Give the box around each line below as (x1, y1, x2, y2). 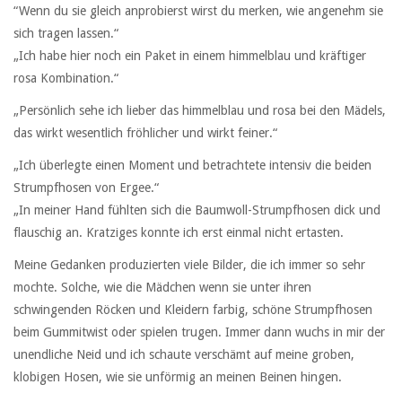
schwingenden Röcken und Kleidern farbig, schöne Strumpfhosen (13, 302, 372, 318)
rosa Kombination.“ (13, 70, 118, 85)
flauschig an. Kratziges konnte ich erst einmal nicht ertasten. (13, 224, 344, 240)
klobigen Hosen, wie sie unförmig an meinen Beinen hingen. (13, 370, 342, 385)
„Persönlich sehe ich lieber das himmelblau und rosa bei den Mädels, (13, 102, 386, 118)
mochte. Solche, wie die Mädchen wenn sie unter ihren (13, 280, 311, 295)
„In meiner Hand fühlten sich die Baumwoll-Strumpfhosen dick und (13, 202, 380, 217)
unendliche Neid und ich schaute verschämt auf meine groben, (13, 347, 354, 363)
